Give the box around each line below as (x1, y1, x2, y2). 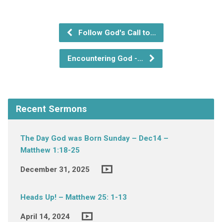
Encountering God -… (67, 54, 145, 63)
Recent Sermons (15, 104, 87, 114)
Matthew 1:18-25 (20, 146, 80, 155)
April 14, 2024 (20, 212, 70, 221)
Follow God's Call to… (76, 28, 156, 37)
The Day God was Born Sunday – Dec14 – (20, 134, 168, 143)
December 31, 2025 (20, 165, 90, 174)
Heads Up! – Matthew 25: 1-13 (20, 193, 127, 202)
